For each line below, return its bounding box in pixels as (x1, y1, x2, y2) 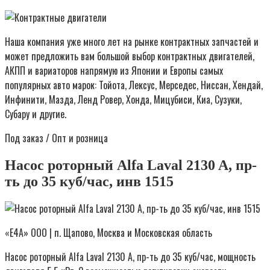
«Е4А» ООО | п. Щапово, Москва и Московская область (5, 225, 212, 240)
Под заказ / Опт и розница (5, 130, 108, 145)
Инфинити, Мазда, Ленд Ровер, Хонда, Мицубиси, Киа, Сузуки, (5, 92, 242, 107)
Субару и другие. (5, 106, 66, 121)
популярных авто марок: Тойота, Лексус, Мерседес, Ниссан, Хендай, (5, 77, 263, 92)
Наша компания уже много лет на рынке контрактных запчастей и (5, 34, 259, 49)
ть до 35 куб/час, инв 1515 (5, 173, 174, 189)
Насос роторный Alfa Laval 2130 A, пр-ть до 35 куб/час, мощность (5, 250, 256, 265)
